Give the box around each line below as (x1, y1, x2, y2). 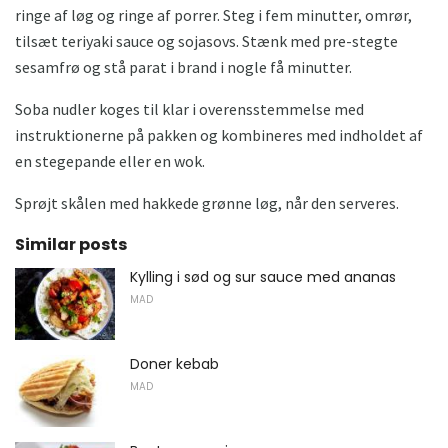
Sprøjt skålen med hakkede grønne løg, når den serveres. (15, 193, 399, 214)
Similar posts (15, 233, 127, 257)
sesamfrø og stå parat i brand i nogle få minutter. (15, 57, 352, 78)
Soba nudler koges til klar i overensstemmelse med (15, 99, 364, 120)
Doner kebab (130, 353, 219, 374)
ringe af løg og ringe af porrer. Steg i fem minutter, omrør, (15, 5, 412, 26)
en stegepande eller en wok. (15, 151, 205, 172)
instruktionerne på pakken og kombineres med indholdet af (15, 125, 423, 146)
